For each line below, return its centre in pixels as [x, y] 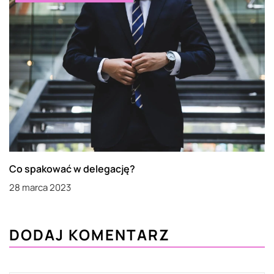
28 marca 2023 [40, 188]
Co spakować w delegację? [72, 169]
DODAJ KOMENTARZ [90, 235]
